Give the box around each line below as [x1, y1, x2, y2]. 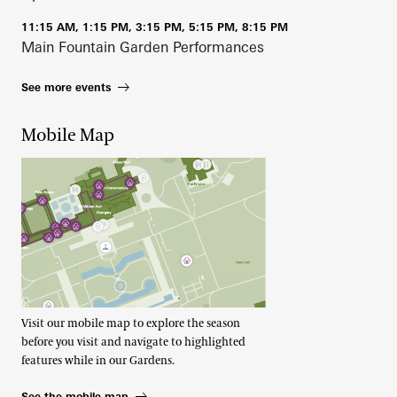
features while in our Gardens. [21, 354, 175, 369]
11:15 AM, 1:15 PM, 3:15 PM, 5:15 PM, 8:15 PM [21, 19, 288, 34]
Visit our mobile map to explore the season [21, 316, 240, 331]
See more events [21, 80, 111, 94]
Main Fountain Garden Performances [21, 37, 264, 56]
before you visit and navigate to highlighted [21, 335, 245, 350]
